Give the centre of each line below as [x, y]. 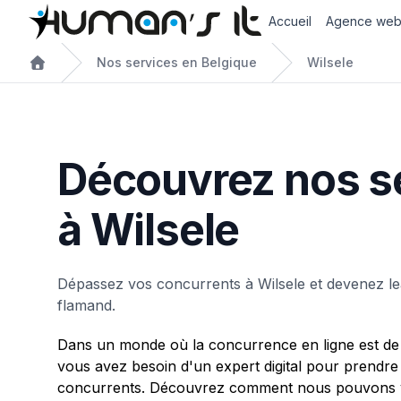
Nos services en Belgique [177, 62]
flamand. [86, 305]
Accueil [290, 21]
